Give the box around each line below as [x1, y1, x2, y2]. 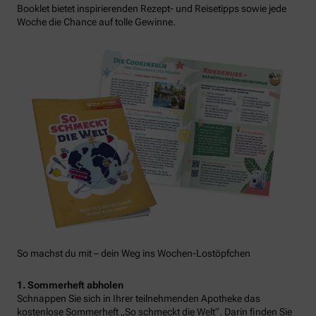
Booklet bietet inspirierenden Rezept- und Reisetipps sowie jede [17, 2, 286, 14]
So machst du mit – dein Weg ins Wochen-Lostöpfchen [17, 247, 250, 259]
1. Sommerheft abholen [17, 279, 123, 291]
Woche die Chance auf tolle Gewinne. [17, 16, 176, 28]
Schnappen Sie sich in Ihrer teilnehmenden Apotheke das [17, 292, 260, 304]
